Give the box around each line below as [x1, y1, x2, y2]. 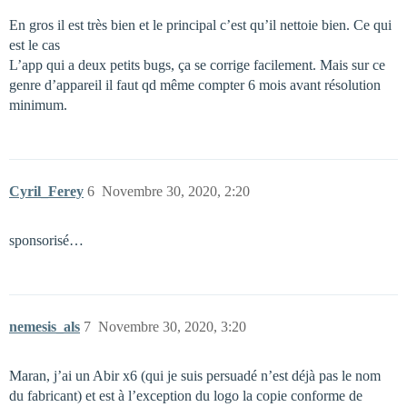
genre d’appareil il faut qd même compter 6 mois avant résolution [9, 77, 381, 94]
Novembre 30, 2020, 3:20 [98, 319, 246, 335]
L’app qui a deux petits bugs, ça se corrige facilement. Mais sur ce [9, 57, 385, 74]
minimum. [9, 97, 67, 114]
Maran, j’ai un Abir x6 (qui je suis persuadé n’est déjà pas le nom [9, 368, 381, 384]
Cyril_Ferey [9, 184, 84, 200]
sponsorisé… [9, 233, 84, 249]
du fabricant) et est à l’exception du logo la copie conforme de [9, 388, 362, 404]
